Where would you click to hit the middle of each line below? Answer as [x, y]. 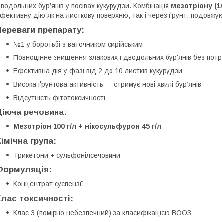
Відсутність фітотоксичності [59, 97]
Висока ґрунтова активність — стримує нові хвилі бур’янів [107, 84]
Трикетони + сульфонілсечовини [67, 155]
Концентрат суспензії [48, 184]
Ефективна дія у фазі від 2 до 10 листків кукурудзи [98, 71]
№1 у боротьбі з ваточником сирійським [78, 44]
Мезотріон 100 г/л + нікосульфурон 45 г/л [87, 126]
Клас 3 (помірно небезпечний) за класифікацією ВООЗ [102, 212]
